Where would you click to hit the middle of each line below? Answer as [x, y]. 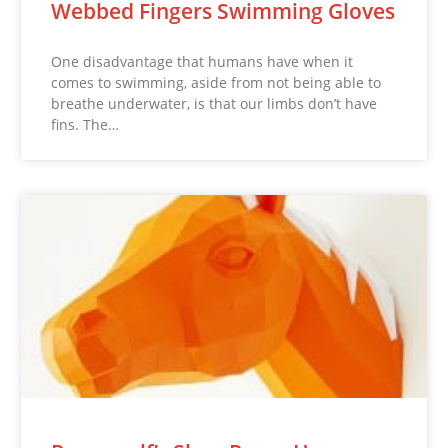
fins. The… [85, 125]
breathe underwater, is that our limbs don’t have [214, 104]
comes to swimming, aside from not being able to [216, 83]
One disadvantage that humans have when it [202, 62]
